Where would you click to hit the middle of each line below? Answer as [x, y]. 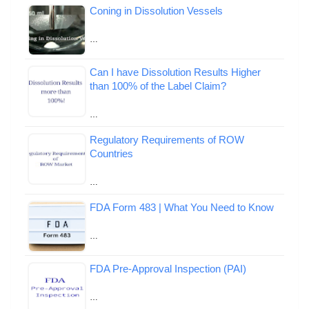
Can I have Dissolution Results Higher [175, 72]
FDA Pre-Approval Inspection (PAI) [168, 268]
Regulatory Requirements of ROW [167, 139]
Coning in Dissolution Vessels [156, 10]
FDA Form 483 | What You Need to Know [182, 207]
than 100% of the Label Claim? [158, 86]
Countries [111, 153]
